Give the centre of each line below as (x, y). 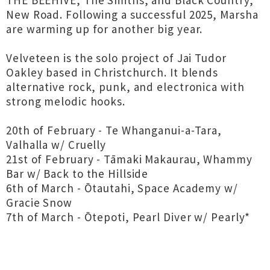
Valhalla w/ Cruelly (56, 145)
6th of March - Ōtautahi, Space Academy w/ (122, 188)
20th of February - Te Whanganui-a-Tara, (114, 130)
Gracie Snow (39, 202)
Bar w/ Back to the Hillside (77, 174)
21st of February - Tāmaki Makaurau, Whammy (129, 159)
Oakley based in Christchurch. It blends (112, 72)
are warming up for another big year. (105, 29)
